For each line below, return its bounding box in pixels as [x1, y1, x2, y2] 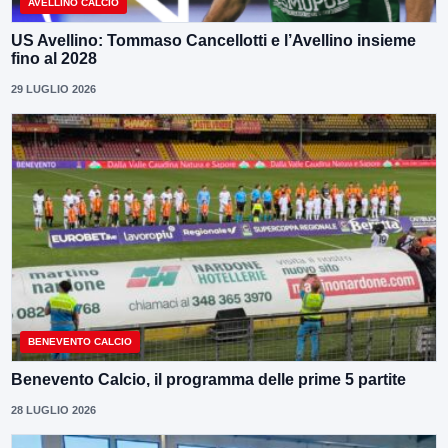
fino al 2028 [11, 50, 97, 68]
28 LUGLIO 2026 [11, 404, 96, 417]
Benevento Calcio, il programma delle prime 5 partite [11, 371, 406, 389]
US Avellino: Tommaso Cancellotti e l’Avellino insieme [11, 32, 416, 50]
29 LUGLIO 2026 [11, 83, 96, 96]
